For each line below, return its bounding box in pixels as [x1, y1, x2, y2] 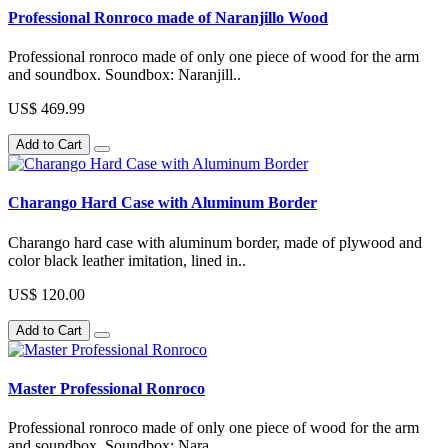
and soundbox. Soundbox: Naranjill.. [8, 66, 241, 84]
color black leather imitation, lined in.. [8, 251, 246, 269]
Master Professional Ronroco [8, 379, 205, 397]
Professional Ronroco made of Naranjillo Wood [8, 8, 328, 26]
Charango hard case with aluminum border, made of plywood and [8, 233, 422, 251]
